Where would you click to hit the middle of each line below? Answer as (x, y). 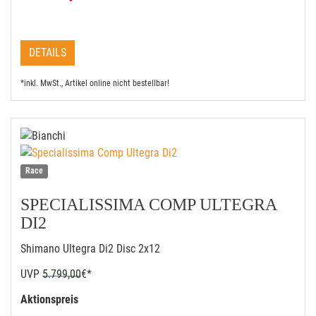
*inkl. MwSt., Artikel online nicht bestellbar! (95, 83)
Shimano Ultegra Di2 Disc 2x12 (90, 249)
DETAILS (48, 53)
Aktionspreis (51, 299)
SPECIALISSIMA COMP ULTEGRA (148, 205)
